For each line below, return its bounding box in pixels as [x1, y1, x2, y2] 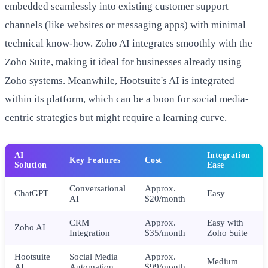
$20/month [145, 194, 185, 204]
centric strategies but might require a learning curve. [5, 112, 227, 124]
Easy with [207, 218, 243, 228]
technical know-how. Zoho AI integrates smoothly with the [5, 38, 252, 50]
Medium [207, 257, 238, 267]
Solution [14, 160, 47, 170]
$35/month [145, 228, 185, 238]
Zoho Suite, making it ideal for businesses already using [5, 56, 242, 68]
